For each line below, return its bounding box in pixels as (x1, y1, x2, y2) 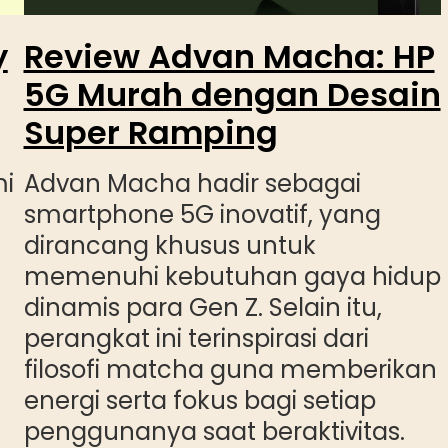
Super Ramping (23, 109, 278, 155)
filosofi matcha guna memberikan (23, 352, 437, 386)
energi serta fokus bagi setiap (23, 383, 376, 417)
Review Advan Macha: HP (23, 33, 435, 79)
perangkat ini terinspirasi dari (23, 321, 369, 355)
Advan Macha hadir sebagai (23, 166, 361, 200)
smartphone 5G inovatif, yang (23, 197, 381, 231)
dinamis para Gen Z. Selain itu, (23, 290, 382, 324)
